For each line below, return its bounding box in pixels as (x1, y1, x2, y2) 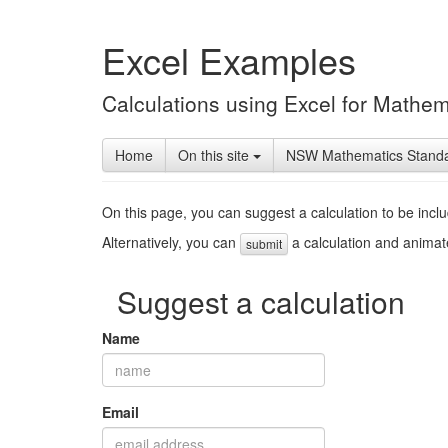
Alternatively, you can (102, 232, 240, 252)
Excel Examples (102, 34, 356, 85)
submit (246, 235, 282, 253)
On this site (178, 145, 253, 165)
